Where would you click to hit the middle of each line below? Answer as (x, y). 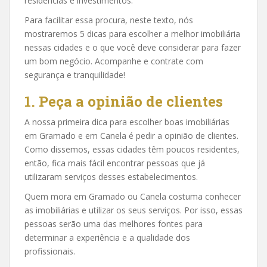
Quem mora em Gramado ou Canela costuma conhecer (133, 196)
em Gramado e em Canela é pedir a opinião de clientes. (131, 136)
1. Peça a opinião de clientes (124, 101)
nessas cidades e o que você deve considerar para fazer (133, 47)
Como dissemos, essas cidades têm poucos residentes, (132, 149)
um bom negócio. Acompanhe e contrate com (114, 61)
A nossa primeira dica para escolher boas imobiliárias (127, 122)
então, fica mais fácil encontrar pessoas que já (115, 163)
